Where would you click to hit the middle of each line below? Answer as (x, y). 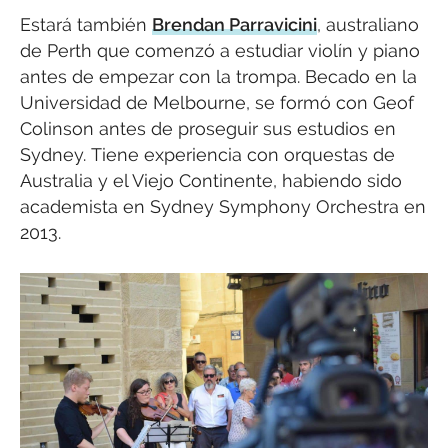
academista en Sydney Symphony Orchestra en (223, 207)
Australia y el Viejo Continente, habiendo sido (211, 181)
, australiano (368, 25)
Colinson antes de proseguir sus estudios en (208, 129)
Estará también (86, 25)
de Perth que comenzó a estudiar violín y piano (220, 51)
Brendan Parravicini (234, 25)
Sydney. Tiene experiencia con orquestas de (207, 155)
